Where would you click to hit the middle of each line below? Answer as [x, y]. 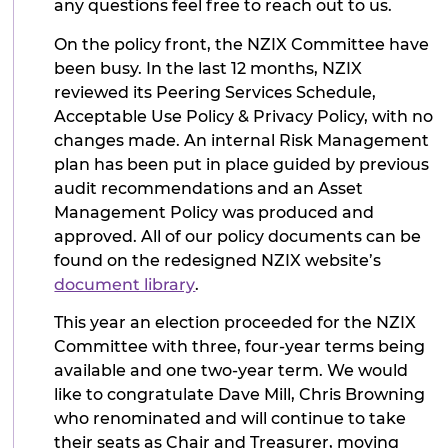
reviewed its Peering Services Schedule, [215, 92]
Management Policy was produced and [214, 212]
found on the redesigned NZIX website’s [218, 260]
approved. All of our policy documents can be [238, 236]
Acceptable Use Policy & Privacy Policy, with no [244, 116]
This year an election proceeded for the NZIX [235, 322]
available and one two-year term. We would [231, 370]
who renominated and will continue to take [230, 418]
